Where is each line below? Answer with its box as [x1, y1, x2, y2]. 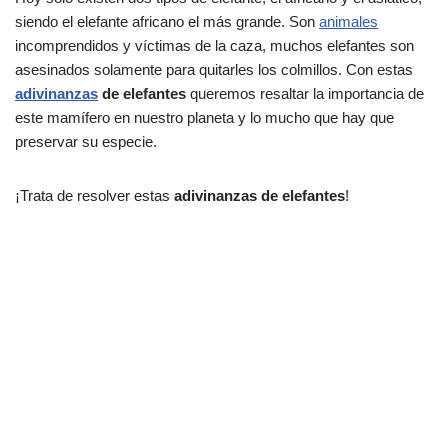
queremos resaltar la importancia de [186, 85, 424, 103]
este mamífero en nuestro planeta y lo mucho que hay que [15, 109, 394, 127]
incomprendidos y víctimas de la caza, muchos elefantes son [15, 37, 414, 55]
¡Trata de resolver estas [15, 187, 174, 205]
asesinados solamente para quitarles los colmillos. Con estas [15, 61, 413, 79]
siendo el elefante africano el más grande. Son [15, 13, 319, 31]
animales [319, 13, 378, 31]
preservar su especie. [15, 133, 157, 151]
